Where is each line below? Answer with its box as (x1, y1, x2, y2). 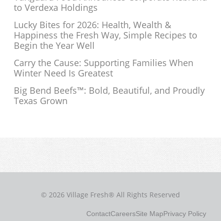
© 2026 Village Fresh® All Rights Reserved (41, 190, 180, 200)
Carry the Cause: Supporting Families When (14, 57, 193, 69)
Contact (86, 210, 110, 218)
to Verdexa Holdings (14, 1, 98, 14)
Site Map (136, 210, 163, 218)
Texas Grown (14, 95, 68, 107)
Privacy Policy (163, 210, 206, 218)
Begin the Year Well (14, 39, 95, 52)
